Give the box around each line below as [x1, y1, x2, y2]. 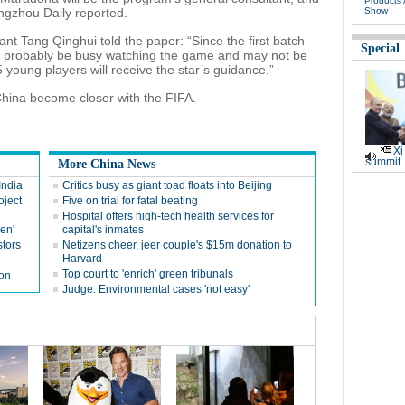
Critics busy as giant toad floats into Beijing [62, 179, 272, 192]
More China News [58, 157, 155, 171]
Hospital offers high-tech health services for [62, 210, 274, 222]
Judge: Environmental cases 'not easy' [62, 283, 250, 296]
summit [364, 155, 400, 168]
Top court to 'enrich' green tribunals [62, 268, 233, 280]
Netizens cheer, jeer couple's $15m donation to [62, 239, 292, 251]
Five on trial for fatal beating [62, 194, 198, 207]
